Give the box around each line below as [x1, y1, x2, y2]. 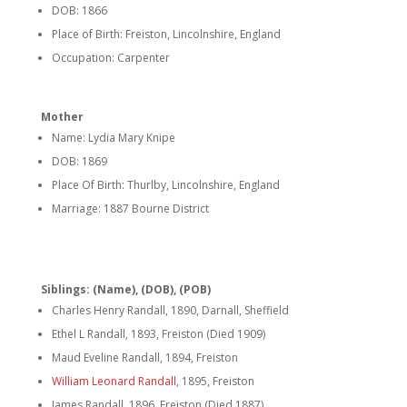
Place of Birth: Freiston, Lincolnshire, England [51, 26, 281, 42]
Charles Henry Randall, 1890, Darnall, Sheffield [51, 303, 289, 318]
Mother [40, 109, 84, 124]
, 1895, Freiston [175, 373, 254, 389]
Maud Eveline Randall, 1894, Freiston [51, 350, 238, 365]
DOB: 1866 [51, 3, 107, 18]
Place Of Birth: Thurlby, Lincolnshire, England [51, 177, 280, 193]
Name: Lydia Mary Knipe [51, 130, 175, 145]
